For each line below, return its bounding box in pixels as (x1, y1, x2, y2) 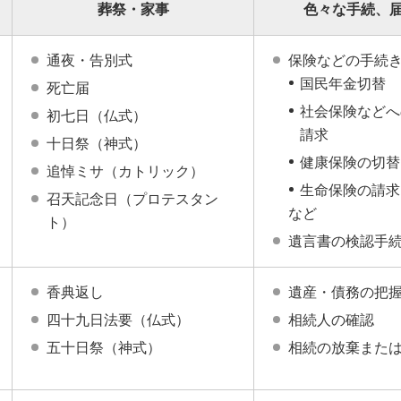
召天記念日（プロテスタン (47, 192, 218, 207)
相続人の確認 (288, 312, 374, 328)
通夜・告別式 (47, 53, 132, 68)
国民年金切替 (300, 76, 386, 91)
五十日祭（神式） (47, 340, 161, 355)
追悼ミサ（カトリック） (47, 164, 204, 179)
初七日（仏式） (47, 108, 147, 124)
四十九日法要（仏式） (47, 312, 190, 328)
